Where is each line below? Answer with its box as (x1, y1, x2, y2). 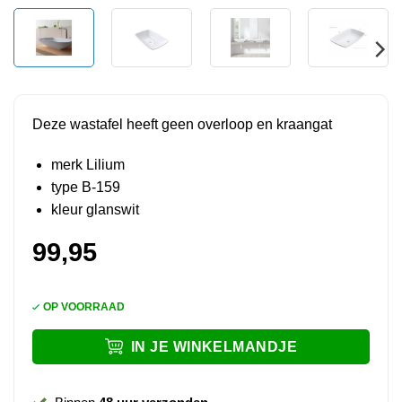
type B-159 (50, 179, 120, 196)
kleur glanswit (50, 202, 139, 218)
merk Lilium (50, 157, 125, 173)
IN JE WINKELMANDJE (130, 339, 298, 355)
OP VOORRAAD (42, 300, 125, 313)
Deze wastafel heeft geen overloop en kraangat (31, 116, 332, 132)
